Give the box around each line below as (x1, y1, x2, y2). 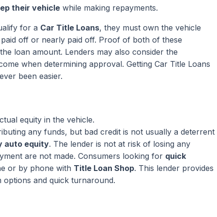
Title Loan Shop (74, 163, 134, 173)
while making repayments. (60, 3, 158, 13)
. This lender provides (134, 163, 214, 173)
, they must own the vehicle (99, 23, 201, 32)
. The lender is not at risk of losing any (49, 139, 190, 149)
